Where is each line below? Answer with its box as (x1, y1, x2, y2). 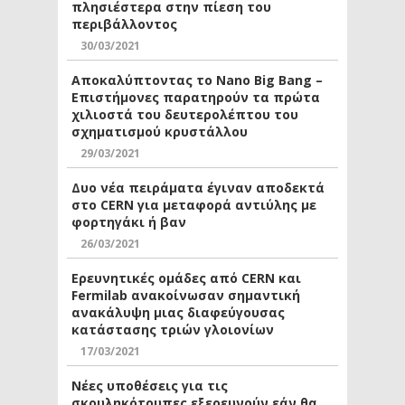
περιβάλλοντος (71, 15, 177, 33)
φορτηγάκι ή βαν (71, 213, 186, 231)
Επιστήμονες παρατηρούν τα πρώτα (71, 89, 320, 107)
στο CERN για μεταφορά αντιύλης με (71, 196, 316, 214)
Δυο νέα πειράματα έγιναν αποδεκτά (71, 179, 325, 197)
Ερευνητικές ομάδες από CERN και (71, 269, 301, 287)
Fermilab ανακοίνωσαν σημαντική (71, 287, 300, 305)
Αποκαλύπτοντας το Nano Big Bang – (71, 71, 323, 89)
